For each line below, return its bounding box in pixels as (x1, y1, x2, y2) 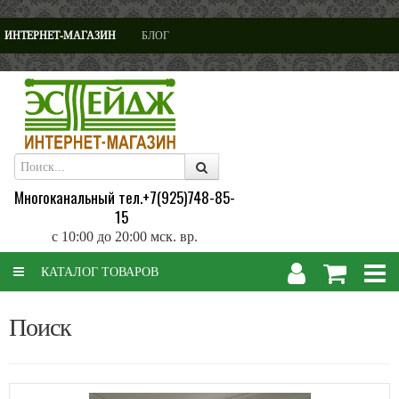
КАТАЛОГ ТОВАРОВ (37, 264, 159, 279)
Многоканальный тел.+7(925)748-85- (14, 185, 235, 208)
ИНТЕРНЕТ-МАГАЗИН (4, 28, 116, 42)
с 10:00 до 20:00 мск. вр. (52, 227, 198, 245)
